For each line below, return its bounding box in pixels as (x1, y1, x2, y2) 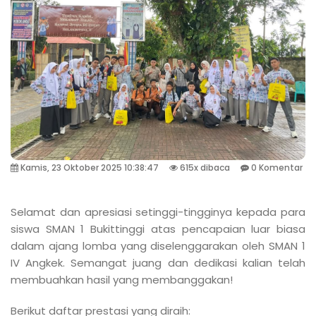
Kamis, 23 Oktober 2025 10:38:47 (18, 161, 159, 174)
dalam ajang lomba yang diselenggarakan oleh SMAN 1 (11, 238, 305, 253)
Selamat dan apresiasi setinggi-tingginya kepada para (11, 204, 305, 219)
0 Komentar (249, 161, 303, 174)
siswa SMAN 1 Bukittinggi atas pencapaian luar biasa (11, 221, 305, 236)
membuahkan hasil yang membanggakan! (11, 272, 233, 287)
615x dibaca (178, 161, 230, 174)
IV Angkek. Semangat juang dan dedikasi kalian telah (11, 255, 305, 270)
